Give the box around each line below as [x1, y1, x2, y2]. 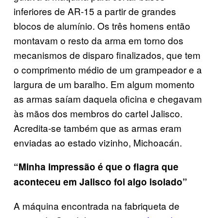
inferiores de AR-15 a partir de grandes [14, 4, 176, 18]
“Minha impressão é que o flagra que [14, 160, 179, 173]
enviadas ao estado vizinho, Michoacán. [14, 135, 182, 149]
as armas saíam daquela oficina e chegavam [14, 91, 202, 105]
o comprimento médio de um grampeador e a [14, 62, 202, 76]
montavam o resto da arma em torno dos [14, 33, 183, 47]
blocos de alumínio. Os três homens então [14, 18, 190, 32]
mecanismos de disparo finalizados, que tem [14, 48, 200, 61]
